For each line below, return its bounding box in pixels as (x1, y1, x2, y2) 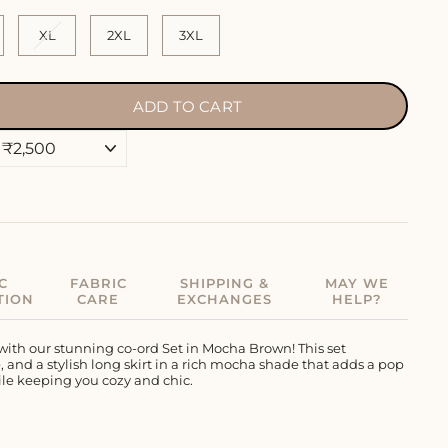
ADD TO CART (133, 96, 242, 116)
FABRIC (69, 274, 127, 291)
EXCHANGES (176, 290, 272, 307)
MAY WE (324, 274, 389, 291)
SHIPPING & (179, 274, 269, 291)
